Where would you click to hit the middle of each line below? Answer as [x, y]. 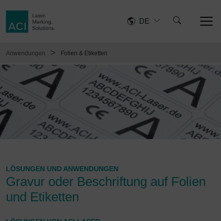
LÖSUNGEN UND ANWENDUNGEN [62, 169]
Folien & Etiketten [84, 53]
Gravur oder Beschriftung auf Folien [106, 182]
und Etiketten [42, 197]
